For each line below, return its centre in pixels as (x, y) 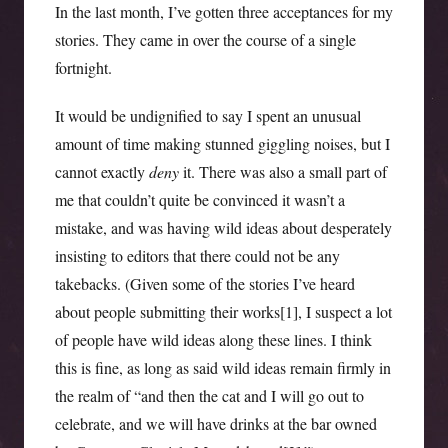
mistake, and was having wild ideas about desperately (223, 227)
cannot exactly (101, 171)
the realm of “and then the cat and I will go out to (209, 395)
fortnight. (83, 67)
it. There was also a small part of (282, 171)
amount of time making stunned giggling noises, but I (222, 143)
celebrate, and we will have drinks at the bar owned (215, 423)
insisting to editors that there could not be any (197, 255)
